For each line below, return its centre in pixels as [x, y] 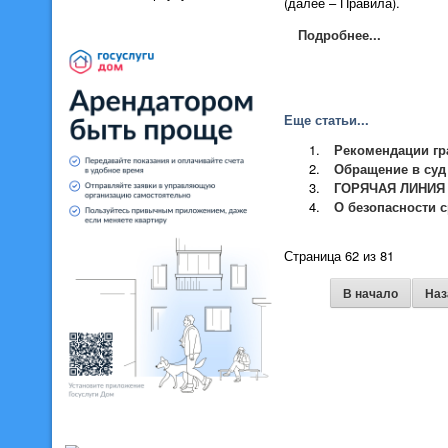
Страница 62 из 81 [339, 256]
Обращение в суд [390, 169]
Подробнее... [339, 35]
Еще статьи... [326, 120]
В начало [370, 293]
